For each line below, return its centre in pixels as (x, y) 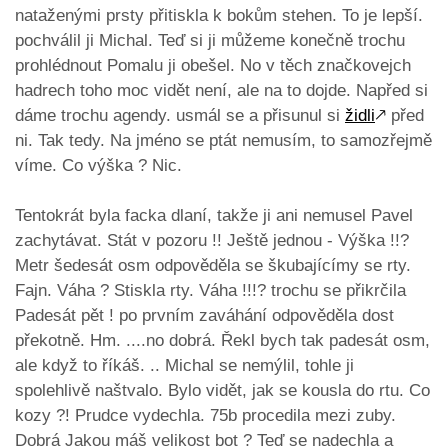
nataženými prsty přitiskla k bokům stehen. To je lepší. (219, 16)
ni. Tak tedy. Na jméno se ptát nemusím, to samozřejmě (223, 141)
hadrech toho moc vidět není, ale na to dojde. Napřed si (221, 91)
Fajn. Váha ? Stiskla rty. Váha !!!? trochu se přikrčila (210, 291)
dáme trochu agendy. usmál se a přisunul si (180, 116)
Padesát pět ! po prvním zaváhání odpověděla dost (204, 316)
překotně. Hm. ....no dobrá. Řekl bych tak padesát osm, (222, 341)
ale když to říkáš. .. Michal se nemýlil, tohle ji (184, 366)
